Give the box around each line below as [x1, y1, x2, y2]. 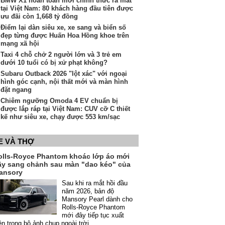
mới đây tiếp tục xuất [62, 211, 124, 219]
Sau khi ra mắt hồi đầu [62, 179, 128, 187]
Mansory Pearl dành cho [62, 195, 133, 203]
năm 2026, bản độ [62, 187, 114, 195]
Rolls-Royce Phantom [62, 203, 125, 211]
